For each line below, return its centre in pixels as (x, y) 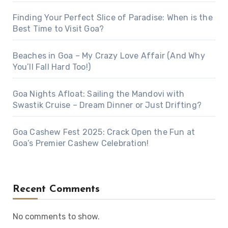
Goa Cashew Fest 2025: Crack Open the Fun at (104, 132)
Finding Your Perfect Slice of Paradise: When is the (112, 18)
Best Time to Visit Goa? (58, 29)
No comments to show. (56, 217)
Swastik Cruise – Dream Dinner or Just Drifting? (107, 105)
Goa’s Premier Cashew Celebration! (81, 144)
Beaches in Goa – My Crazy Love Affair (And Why (109, 56)
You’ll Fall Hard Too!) (51, 67)
